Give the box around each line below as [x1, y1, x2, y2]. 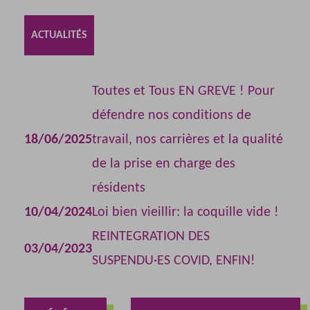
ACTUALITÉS [31, 30, 87, 42]
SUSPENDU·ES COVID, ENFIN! [92, 254, 255, 268]
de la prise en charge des [92, 157, 235, 172]
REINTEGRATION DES [92, 230, 210, 244]
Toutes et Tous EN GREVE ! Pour [92, 84, 275, 99]
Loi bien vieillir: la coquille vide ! [92, 206, 279, 220]
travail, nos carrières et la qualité [92, 133, 283, 147]
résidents [92, 181, 145, 196]
